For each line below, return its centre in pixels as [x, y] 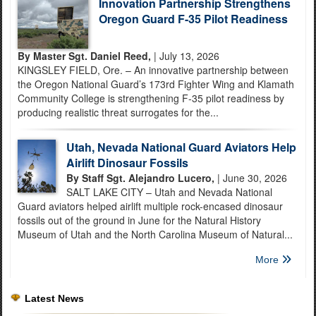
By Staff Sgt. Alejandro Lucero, [140, 178]
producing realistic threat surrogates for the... [118, 112]
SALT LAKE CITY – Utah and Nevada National [169, 192]
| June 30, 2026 [250, 178]
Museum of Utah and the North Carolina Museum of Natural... [155, 234]
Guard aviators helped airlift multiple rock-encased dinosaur [150, 206]
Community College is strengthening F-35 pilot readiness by [151, 98]
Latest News [54, 298]
